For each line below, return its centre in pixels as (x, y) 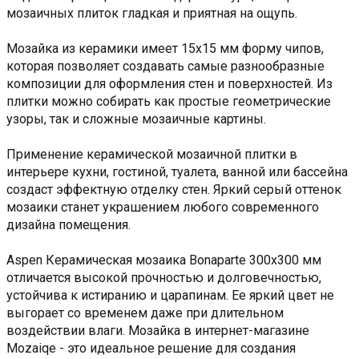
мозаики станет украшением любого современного (163, 207)
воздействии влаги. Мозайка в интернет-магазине (158, 330)
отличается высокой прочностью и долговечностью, (164, 277)
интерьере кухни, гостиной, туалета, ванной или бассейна (177, 171)
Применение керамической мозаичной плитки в (152, 154)
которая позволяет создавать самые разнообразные (165, 66)
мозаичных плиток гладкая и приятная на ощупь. (152, 13)
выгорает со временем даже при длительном (145, 313)
